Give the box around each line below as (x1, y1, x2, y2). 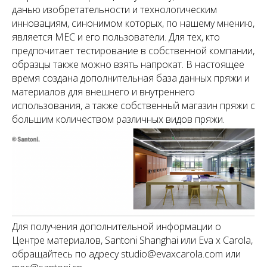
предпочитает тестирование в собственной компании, (12, 44, 254, 57)
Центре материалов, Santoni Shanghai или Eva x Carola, (12, 233, 253, 247)
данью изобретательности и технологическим (12, 2, 217, 16)
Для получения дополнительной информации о (12, 219, 221, 233)
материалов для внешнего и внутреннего (12, 85, 195, 98)
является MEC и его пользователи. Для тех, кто (12, 30, 220, 44)
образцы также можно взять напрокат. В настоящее (12, 57, 244, 71)
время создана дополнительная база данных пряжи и (12, 71, 250, 85)
